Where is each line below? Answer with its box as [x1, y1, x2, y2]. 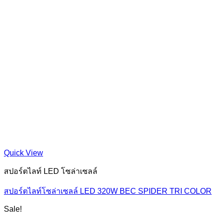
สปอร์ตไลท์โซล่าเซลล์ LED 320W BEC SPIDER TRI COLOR [4, 187, 212, 195]
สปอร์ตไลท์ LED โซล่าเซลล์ [4, 167, 97, 175]
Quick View [4, 149, 43, 157]
